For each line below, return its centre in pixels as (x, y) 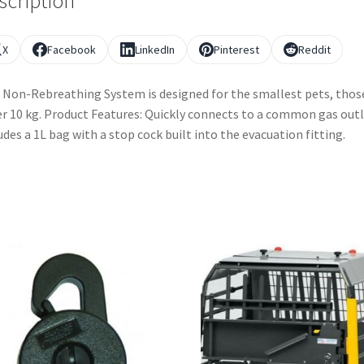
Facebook (71, 50)
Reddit (314, 50)
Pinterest (236, 50)
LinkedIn (154, 50)
